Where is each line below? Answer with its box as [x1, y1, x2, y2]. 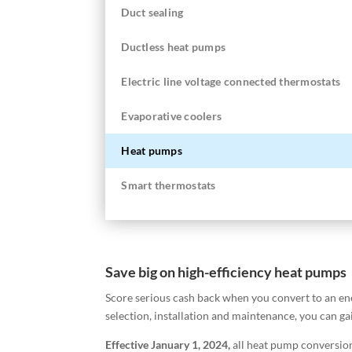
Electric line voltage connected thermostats [121, 75, 341, 89]
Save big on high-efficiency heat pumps [105, 262, 347, 280]
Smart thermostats [121, 178, 216, 192]
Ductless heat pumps [121, 40, 226, 54]
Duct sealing [121, 5, 184, 20]
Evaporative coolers [121, 109, 222, 123]
